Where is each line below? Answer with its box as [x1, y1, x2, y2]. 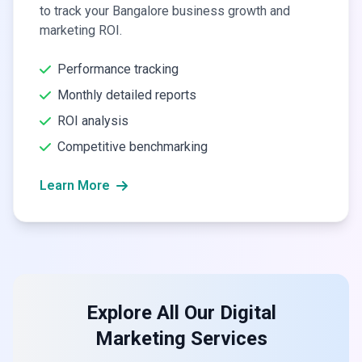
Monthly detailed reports [57, 87, 196, 103]
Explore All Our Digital [86, 301, 276, 324]
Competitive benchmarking [57, 139, 208, 154]
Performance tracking [57, 61, 179, 77]
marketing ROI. [40, 23, 122, 38]
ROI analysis [57, 113, 128, 128]
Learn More [40, 178, 110, 193]
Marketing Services [95, 327, 267, 350]
